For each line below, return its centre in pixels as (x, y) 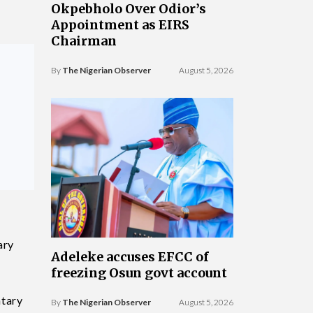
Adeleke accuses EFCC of (130, 257)
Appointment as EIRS (120, 25)
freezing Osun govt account (139, 273)
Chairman (84, 41)
